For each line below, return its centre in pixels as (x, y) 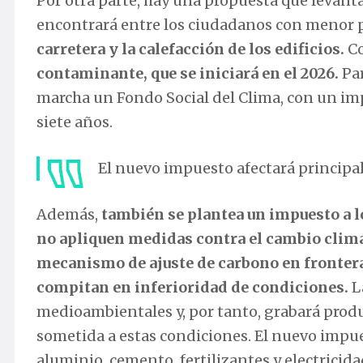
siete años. (75, 122)
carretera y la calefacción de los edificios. (192, 49)
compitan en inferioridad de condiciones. (194, 288)
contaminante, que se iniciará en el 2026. (188, 74)
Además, (69, 215)
